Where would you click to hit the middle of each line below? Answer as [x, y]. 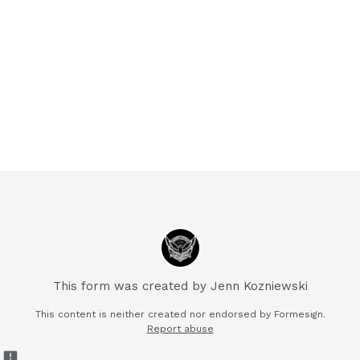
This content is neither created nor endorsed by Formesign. [180, 314]
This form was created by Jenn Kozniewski [180, 286]
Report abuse [180, 329]
